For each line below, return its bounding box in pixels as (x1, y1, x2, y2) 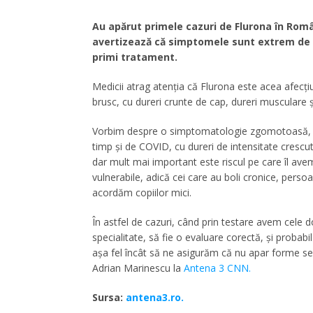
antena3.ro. (126, 290, 184, 304)
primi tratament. (92, 50, 177, 64)
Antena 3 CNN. (184, 261, 254, 275)
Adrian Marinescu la (92, 261, 184, 275)
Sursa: (92, 290, 126, 304)
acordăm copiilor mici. (92, 185, 191, 199)
